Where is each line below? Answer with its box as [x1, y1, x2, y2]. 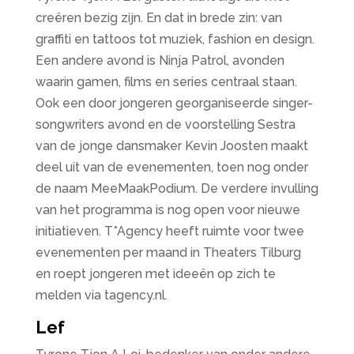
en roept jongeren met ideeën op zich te [35, 266, 276, 281]
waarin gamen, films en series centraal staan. [35, 74, 297, 89]
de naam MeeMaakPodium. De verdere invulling [35, 181, 318, 196]
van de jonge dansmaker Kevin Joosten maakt [35, 138, 308, 153]
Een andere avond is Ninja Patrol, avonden [35, 53, 284, 68]
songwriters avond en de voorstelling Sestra [35, 117, 296, 132]
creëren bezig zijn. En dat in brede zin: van [35, 10, 282, 25]
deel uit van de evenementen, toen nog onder [35, 160, 308, 175]
